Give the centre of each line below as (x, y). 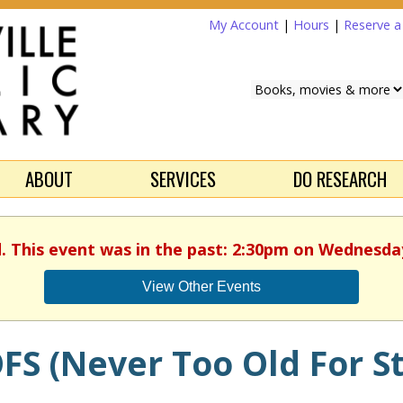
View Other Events (201, 286)
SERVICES (183, 178)
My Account (244, 25)
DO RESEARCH (340, 178)
